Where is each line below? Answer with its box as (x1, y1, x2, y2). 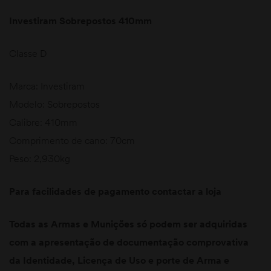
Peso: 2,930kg (9, 152, 70, 165)
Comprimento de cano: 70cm (9, 134, 212, 146)
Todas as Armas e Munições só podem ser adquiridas (9, 217, 247, 230)
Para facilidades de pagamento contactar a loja (9, 184, 221, 197)
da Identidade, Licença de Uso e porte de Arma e (9, 253, 229, 266)
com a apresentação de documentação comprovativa (9, 235, 249, 248)
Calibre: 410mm (9, 116, 77, 128)
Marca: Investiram (9, 79, 85, 92)
